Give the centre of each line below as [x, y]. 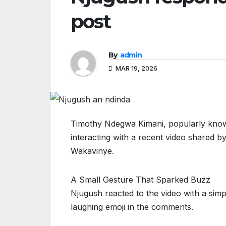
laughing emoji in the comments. [132, 207]
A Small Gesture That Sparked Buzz [140, 180]
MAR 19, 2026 [136, 68]
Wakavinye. [92, 151]
